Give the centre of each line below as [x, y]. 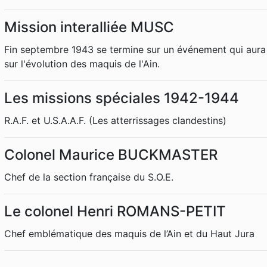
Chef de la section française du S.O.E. [89, 177]
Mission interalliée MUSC [89, 27]
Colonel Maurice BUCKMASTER [111, 155]
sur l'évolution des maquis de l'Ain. [82, 64]
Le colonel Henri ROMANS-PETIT [115, 211]
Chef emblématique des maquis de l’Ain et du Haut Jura [129, 234]
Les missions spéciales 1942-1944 [122, 98]
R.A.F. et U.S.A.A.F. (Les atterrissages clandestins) [115, 120]
